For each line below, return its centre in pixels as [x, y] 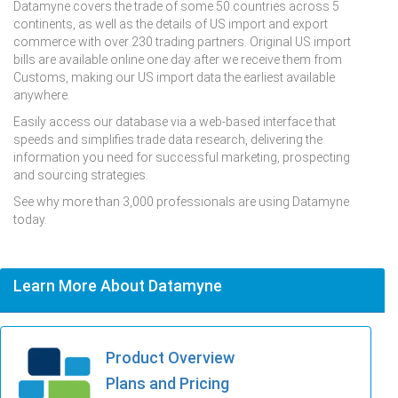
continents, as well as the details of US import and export [171, 24]
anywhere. [42, 95]
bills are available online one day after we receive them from [178, 59]
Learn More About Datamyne [118, 285]
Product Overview [170, 357]
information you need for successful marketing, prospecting [182, 157]
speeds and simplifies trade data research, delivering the [168, 139]
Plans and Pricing [167, 383]
